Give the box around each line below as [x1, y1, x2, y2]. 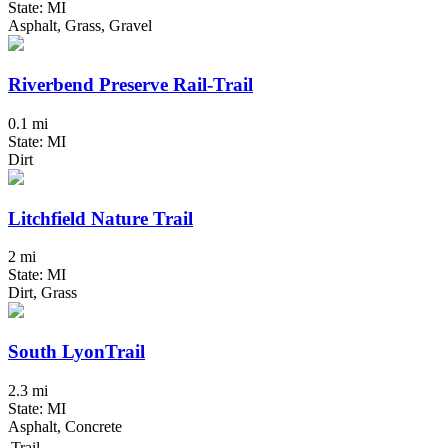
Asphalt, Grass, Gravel [8, 17, 152, 35]
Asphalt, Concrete [8, 417, 122, 435]
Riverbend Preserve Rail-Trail [8, 74, 253, 96]
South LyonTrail [8, 341, 145, 363]
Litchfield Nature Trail [8, 207, 193, 229]
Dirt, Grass [8, 284, 77, 302]
